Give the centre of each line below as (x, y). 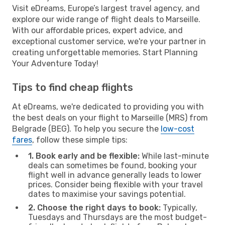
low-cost (178, 129)
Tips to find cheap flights (73, 87)
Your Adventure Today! (55, 63)
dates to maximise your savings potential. (107, 194)
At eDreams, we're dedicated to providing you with (108, 106)
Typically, (179, 207)
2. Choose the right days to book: (94, 207)
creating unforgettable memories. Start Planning (105, 52)
